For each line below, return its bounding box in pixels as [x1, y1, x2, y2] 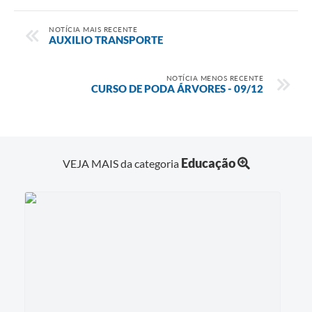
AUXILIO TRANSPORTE [49, 33, 163, 46]
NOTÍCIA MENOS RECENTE [166, 73, 263, 82]
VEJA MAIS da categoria [62, 156, 181, 170]
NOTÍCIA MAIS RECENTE [49, 24, 137, 33]
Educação [180, 155, 235, 171]
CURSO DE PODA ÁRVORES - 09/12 [91, 81, 263, 95]
